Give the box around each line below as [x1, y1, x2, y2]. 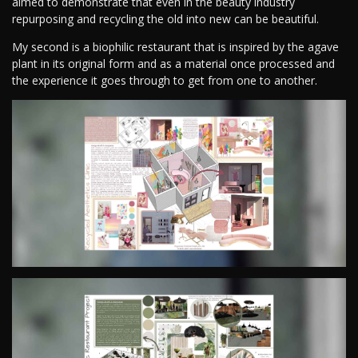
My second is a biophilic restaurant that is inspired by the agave [12, 39, 339, 55]
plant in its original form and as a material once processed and [12, 56, 335, 72]
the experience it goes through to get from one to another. [12, 73, 317, 89]
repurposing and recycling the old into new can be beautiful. [12, 11, 319, 27]
